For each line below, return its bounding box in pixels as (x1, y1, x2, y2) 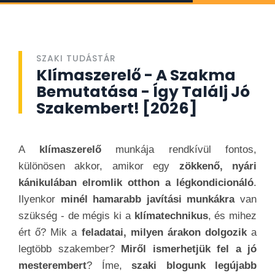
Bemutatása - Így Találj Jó (36, 81, 250, 103)
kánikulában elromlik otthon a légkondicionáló (18, 177, 254, 188)
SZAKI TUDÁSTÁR (36, 52, 116, 64)
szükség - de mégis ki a (18, 210, 134, 222)
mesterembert (18, 260, 87, 271)
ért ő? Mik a (18, 227, 82, 238)
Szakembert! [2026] (36, 98, 197, 119)
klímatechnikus (134, 210, 208, 222)
